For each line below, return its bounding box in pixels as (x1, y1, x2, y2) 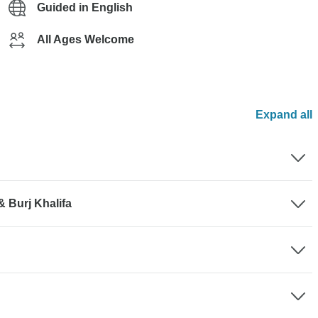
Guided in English (37, 1, 133, 13)
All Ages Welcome (37, 33, 134, 45)
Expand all (256, 109, 312, 121)
